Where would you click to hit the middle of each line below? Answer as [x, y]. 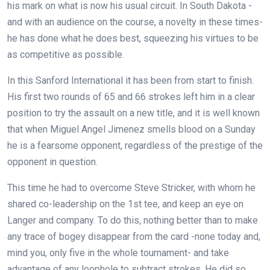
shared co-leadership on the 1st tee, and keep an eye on [125, 204]
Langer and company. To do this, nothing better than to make [133, 220]
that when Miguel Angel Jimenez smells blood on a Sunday [131, 129]
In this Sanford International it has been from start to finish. [130, 80]
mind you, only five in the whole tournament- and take [118, 253]
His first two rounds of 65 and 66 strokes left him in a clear [131, 96]
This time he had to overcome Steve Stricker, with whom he [131, 187]
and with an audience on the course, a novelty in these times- [135, 22]
